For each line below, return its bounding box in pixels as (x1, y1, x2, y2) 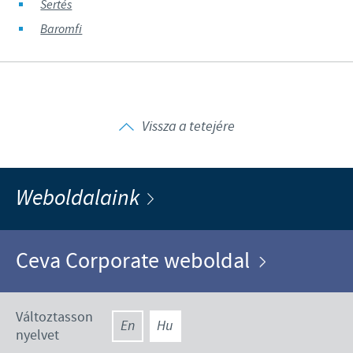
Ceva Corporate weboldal (16, 246, 259, 276)
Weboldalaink (16, 183, 147, 214)
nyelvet (16, 325, 59, 344)
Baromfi (40, 20, 83, 38)
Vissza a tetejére (141, 117, 235, 136)
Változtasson (16, 307, 93, 326)
